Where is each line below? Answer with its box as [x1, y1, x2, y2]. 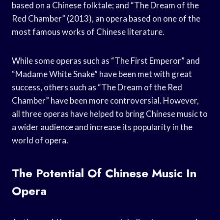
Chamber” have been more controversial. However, [12, 95, 199, 106]
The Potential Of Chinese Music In [12, 164, 196, 182]
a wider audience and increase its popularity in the [12, 121, 192, 132]
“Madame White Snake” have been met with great [12, 68, 192, 79]
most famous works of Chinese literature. [12, 26, 165, 37]
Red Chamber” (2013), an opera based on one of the [12, 13, 200, 24]
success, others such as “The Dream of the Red [12, 82, 182, 92]
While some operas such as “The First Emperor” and [12, 55, 200, 66]
